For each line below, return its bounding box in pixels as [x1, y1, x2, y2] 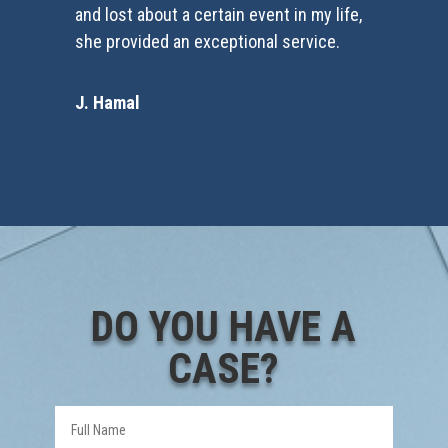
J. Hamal [74, 91, 140, 113]
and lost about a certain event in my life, [74, 3, 362, 25]
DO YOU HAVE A [91, 301, 357, 351]
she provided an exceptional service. [74, 30, 340, 52]
